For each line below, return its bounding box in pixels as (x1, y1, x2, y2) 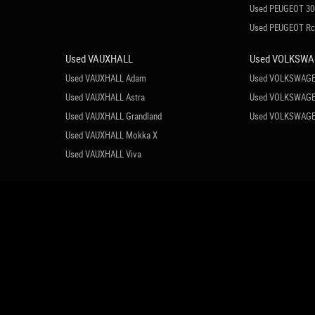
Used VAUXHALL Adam (65, 72, 146, 84)
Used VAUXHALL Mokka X (65, 129, 157, 141)
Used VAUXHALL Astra (65, 91, 145, 103)
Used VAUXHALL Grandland (65, 110, 162, 122)
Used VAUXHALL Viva (65, 148, 141, 160)
